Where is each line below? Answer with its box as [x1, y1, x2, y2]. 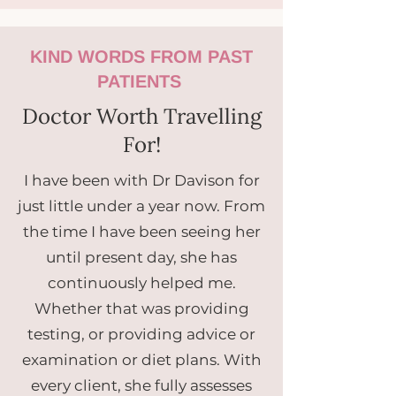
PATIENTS [96, 72, 187, 91]
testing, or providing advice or [27, 325, 255, 343]
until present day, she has [46, 248, 237, 266]
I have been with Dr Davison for [23, 171, 260, 189]
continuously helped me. [47, 274, 236, 292]
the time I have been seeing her [22, 223, 261, 240]
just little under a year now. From [18, 197, 265, 215]
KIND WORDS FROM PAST [30, 47, 253, 66]
